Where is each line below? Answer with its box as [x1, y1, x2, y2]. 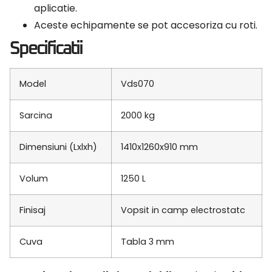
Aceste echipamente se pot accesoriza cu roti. [34, 18, 257, 33]
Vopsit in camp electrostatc [121, 204, 245, 217]
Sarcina [19, 109, 52, 122]
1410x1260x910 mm [121, 141, 198, 154]
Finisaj [19, 204, 46, 217]
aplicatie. [34, 1, 77, 16]
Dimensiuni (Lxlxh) [19, 141, 97, 154]
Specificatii [10, 39, 82, 58]
